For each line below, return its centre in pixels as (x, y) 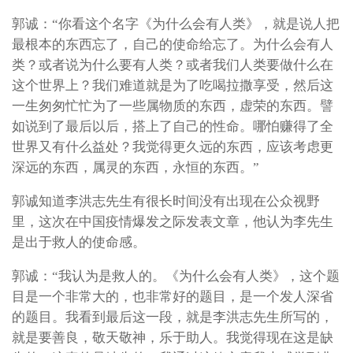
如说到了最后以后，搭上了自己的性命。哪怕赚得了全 (173, 127)
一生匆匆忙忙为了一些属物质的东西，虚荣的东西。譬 (173, 106)
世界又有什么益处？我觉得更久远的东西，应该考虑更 (173, 147)
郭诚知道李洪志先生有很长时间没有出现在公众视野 (166, 202)
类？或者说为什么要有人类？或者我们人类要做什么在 (173, 65)
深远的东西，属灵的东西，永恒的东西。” (136, 168)
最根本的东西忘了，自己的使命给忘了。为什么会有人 (173, 45)
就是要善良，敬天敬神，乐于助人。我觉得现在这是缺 (173, 337)
